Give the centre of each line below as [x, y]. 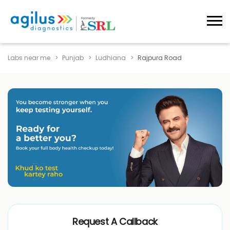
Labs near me [29, 57]
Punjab [73, 57]
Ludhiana [111, 57]
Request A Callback [115, 222]
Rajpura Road [160, 57]
